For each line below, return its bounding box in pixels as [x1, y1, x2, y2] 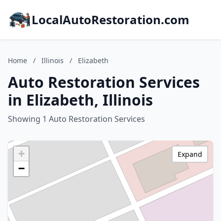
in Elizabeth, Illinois [8, 90, 153, 110]
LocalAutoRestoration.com [32, 11, 189, 28]
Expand [178, 149, 202, 159]
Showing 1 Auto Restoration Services [8, 113, 145, 124]
